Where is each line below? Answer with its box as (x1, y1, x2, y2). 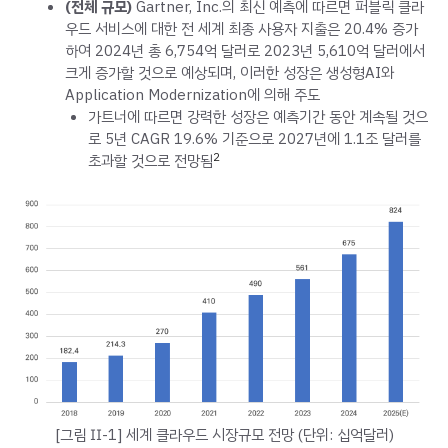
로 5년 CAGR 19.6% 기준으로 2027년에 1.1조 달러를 (87, 128, 421, 151)
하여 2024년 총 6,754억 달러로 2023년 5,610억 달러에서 (65, 40, 425, 63)
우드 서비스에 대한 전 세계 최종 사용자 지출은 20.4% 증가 (65, 18, 418, 41)
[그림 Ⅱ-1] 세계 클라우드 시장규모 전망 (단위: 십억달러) (54, 423, 394, 446)
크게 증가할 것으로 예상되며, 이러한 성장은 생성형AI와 (65, 62, 394, 85)
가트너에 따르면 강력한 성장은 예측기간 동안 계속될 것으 (87, 106, 428, 129)
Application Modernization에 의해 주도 (65, 84, 320, 107)
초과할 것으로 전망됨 (87, 150, 213, 173)
